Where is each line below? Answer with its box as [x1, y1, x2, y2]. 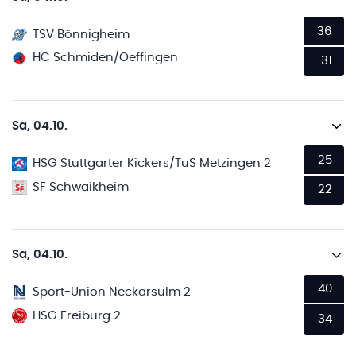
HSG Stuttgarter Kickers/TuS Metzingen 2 [33, 157, 272, 169]
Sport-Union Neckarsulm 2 [33, 286, 192, 299]
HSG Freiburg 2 [33, 309, 122, 322]
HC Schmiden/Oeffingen [33, 52, 179, 64]
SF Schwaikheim [33, 180, 130, 193]
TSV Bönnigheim [33, 28, 130, 41]
